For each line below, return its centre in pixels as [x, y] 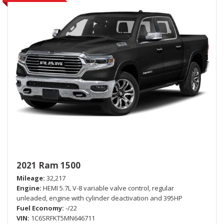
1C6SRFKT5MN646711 [63, 218]
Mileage [30, 178]
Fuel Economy [39, 208]
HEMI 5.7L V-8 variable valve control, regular [108, 188]
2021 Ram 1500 [48, 165]
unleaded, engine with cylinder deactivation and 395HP [99, 198]
